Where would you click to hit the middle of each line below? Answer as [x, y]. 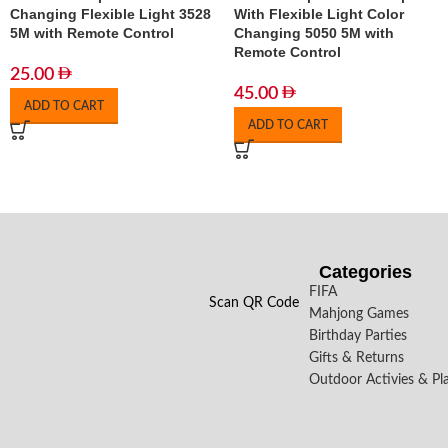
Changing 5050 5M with [314, 33]
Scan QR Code [254, 303]
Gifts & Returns [357, 358]
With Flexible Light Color [319, 14]
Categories [366, 272]
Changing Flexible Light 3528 [110, 14]
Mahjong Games [359, 314]
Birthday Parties [358, 336]
